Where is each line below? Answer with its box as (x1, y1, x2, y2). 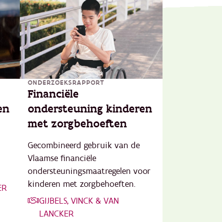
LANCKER (39, 208, 74, 220)
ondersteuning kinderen (28, 102, 152, 117)
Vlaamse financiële (28, 153, 96, 165)
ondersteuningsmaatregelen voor (28, 166, 151, 177)
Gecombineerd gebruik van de (28, 140, 140, 152)
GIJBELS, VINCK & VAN (39, 195, 119, 207)
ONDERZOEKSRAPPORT (28, 78, 105, 88)
